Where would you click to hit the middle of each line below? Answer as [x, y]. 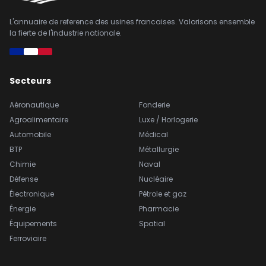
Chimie [23, 164]
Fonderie [154, 104]
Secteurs [30, 80]
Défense [24, 179]
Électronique [32, 194]
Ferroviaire [28, 238]
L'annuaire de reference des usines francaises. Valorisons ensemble [132, 21]
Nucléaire [156, 179]
